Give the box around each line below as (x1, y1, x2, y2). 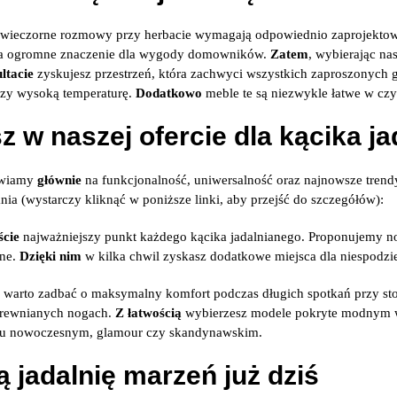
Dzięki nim (19, 249, 82, 263)
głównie (37, 173, 82, 187)
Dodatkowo (136, 86, 202, 100)
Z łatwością (115, 306, 182, 320)
